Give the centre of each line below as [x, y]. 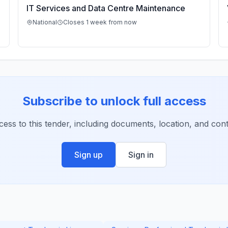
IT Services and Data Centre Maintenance [106, 8]
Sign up [89, 155]
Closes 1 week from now [100, 22]
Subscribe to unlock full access [114, 101]
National [45, 22]
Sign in [141, 155]
